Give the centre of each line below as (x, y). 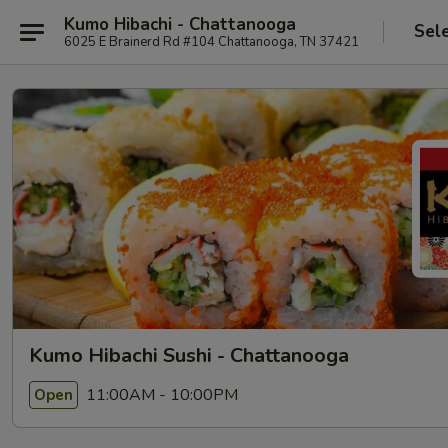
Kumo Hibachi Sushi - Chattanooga (189, 355)
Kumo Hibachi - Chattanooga (180, 24)
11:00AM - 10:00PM (160, 394)
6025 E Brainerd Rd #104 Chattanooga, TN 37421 (211, 41)
